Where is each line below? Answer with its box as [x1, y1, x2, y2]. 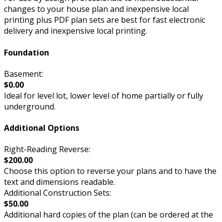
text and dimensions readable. [4, 176, 115, 188]
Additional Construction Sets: [4, 187, 111, 199]
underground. [4, 101, 55, 112]
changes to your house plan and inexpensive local [4, 3, 189, 15]
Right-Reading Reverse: [4, 144, 90, 155]
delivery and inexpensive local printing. [4, 25, 147, 37]
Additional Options [4, 122, 79, 134]
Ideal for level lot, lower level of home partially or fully [4, 90, 203, 101]
